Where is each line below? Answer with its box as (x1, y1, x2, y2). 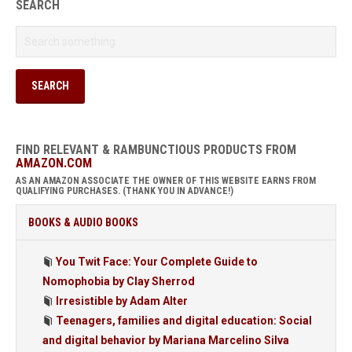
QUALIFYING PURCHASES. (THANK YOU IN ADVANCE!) (16, 185, 233, 196)
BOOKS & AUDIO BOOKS (28, 216, 138, 229)
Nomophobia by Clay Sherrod (42, 275, 195, 288)
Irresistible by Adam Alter (56, 295, 188, 307)
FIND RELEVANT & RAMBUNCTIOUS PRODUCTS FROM (16, 142, 296, 157)
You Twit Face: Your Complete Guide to (56, 255, 258, 268)
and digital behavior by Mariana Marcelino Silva (42, 334, 289, 346)
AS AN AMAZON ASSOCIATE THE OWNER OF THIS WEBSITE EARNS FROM (16, 175, 316, 186)
